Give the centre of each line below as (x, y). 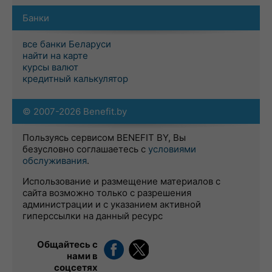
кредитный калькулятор (75, 79)
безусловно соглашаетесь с (85, 149)
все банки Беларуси (67, 44)
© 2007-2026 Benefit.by (75, 111)
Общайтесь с (67, 244)
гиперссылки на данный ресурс (93, 216)
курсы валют (50, 67)
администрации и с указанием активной (112, 204)
